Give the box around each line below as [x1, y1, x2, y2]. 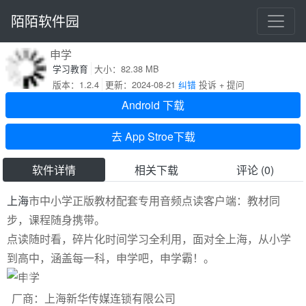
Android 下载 [122, 97, 184, 113]
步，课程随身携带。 [7, 212, 105, 228]
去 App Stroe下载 [111, 128, 195, 144]
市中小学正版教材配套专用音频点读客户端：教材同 [29, 193, 280, 209]
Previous [27, 277, 71, 294]
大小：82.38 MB [94, 62, 159, 75]
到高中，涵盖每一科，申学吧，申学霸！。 [7, 250, 214, 266]
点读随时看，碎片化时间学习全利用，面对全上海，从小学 [7, 231, 291, 247]
